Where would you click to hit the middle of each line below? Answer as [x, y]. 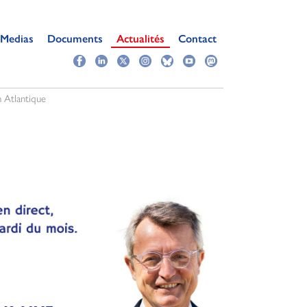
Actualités [140, 38]
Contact [197, 38]
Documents [75, 38]
